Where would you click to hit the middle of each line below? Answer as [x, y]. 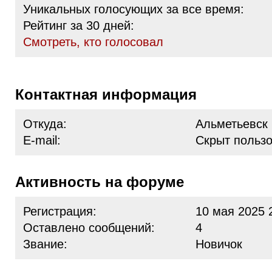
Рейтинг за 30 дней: [79, 25]
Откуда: [45, 124]
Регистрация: [60, 211]
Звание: [45, 244]
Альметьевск [232, 124]
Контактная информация [110, 94]
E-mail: [42, 140]
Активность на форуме [105, 182]
